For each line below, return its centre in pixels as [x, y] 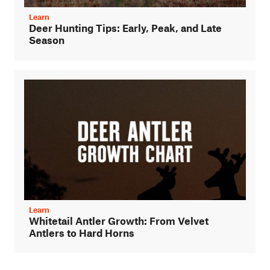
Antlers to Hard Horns [82, 232]
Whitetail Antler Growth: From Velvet [119, 220]
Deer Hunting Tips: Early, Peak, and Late [125, 27]
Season [47, 39]
